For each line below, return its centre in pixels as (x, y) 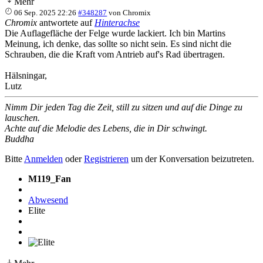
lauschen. (22, 117)
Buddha (19, 139)
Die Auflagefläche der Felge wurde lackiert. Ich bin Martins (115, 33)
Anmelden (43, 159)
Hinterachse (117, 22)
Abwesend (48, 200)
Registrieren (106, 159)
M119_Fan (50, 178)
